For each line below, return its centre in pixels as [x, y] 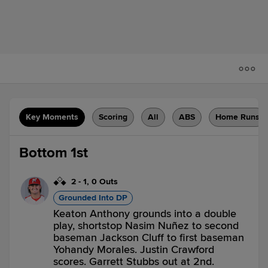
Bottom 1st [54, 153]
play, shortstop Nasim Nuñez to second [146, 226]
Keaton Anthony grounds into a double [145, 214]
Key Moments [52, 117]
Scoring [113, 117]
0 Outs [105, 182]
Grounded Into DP [93, 198]
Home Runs [237, 117]
